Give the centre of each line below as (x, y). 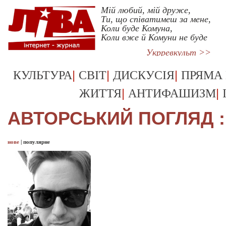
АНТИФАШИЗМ (172, 93)
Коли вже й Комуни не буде (154, 37)
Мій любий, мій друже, (146, 10)
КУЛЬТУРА (43, 75)
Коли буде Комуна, (137, 28)
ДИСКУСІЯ (144, 75)
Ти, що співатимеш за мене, (156, 19)
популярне (37, 142)
